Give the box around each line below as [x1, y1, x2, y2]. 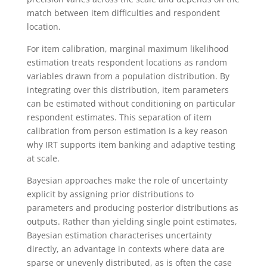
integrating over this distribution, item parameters [26, 83, 229, 95]
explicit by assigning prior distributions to [26, 188, 194, 200]
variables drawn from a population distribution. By [26, 70, 229, 82]
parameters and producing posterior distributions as [26, 201, 238, 213]
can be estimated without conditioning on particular [26, 97, 235, 109]
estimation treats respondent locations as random [26, 56, 227, 68]
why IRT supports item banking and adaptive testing [26, 138, 235, 150]
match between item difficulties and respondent [26, 7, 220, 18]
